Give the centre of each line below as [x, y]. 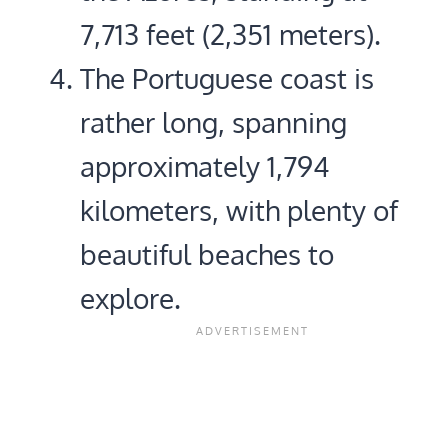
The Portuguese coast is [227, 77]
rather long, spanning [213, 121]
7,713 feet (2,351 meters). [230, 33]
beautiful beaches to [207, 253]
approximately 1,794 [205, 165]
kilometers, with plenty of [239, 209]
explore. [130, 297]
